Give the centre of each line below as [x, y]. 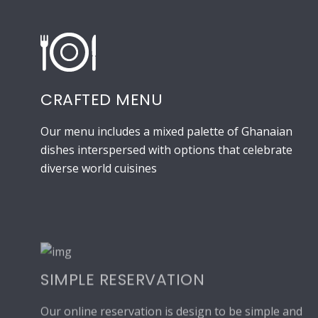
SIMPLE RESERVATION [122, 272]
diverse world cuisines [99, 169]
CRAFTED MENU [102, 100]
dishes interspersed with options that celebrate [166, 150]
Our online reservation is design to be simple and [171, 303]
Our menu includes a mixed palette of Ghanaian [166, 132]
